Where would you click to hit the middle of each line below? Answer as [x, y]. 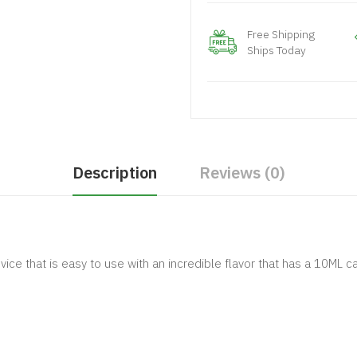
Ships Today [277, 50]
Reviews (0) [242, 173]
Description [114, 173]
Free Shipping [281, 34]
